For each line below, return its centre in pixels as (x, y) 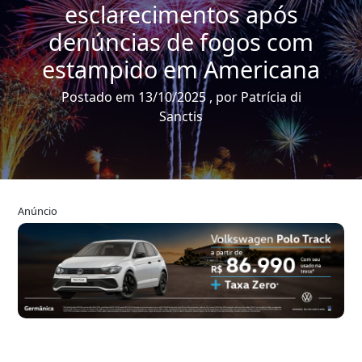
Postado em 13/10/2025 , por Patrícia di (181, 97)
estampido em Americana (181, 69)
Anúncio (38, 210)
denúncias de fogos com (181, 41)
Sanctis (181, 116)
